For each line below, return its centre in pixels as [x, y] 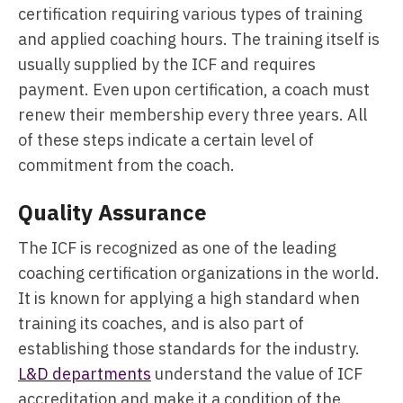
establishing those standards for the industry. [189, 349]
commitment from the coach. [126, 165]
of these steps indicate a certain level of [166, 140]
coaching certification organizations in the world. [199, 273]
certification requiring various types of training [190, 14]
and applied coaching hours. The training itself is [199, 39]
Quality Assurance [112, 212]
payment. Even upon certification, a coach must [194, 90]
